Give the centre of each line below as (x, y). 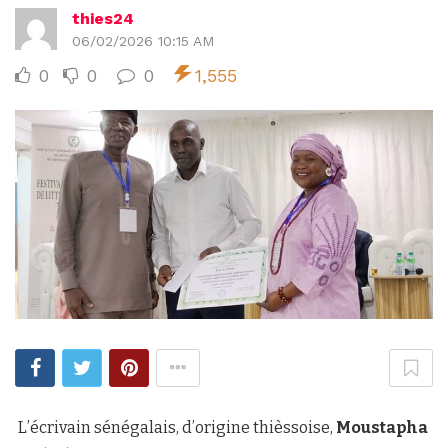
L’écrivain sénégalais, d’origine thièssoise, (175, 427)
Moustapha (382, 427)
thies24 (103, 18)
